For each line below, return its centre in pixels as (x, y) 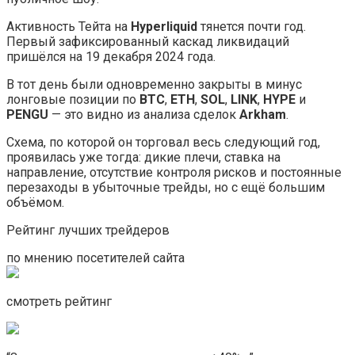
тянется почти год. (253, 26)
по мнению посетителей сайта (95, 258)
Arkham (263, 114)
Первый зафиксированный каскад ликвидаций (148, 41)
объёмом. (35, 202)
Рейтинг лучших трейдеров (88, 230)
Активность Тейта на (69, 26)
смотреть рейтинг (59, 301)
